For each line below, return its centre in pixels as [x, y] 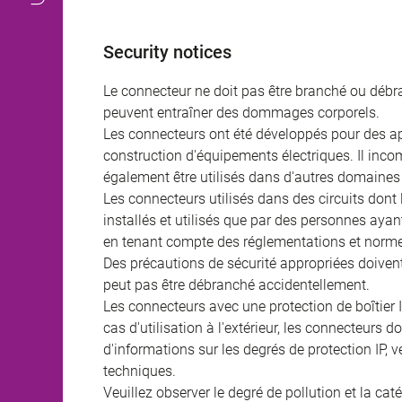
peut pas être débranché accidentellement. [236, 285]
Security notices [167, 52]
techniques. [140, 371]
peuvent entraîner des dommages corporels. [241, 113]
